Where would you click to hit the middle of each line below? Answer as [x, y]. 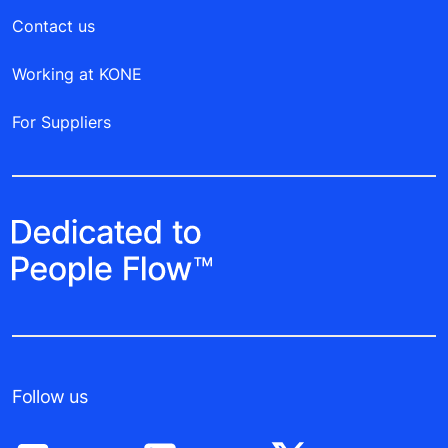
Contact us [53, 25]
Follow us [50, 397]
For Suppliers [61, 121]
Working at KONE [77, 73]
